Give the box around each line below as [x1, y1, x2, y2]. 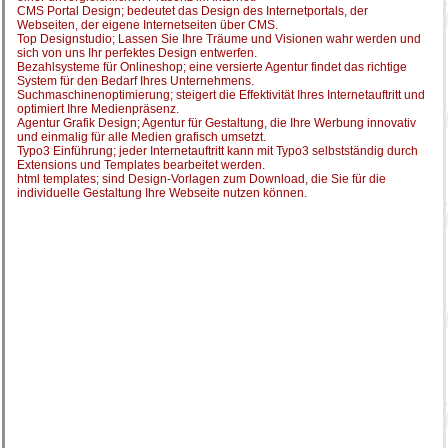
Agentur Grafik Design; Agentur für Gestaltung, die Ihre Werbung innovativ [17, 116, 416, 130]
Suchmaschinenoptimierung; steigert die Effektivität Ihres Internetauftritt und [17, 88, 425, 102]
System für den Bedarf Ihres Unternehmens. [17, 74, 254, 88]
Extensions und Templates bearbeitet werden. [17, 158, 265, 172]
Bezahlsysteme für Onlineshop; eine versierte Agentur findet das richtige [17, 60, 407, 74]
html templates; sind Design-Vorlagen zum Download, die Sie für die [17, 172, 386, 186]
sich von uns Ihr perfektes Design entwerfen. [17, 46, 257, 60]
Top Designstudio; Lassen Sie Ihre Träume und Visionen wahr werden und [17, 32, 421, 46]
